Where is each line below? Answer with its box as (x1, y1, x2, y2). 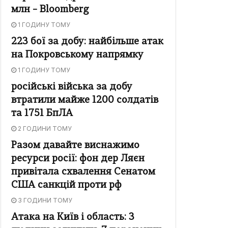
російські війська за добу (11, 82, 132, 93)
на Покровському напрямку (11, 50, 144, 61)
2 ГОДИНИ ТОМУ (16, 125, 72, 133)
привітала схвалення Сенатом (11, 167, 155, 178)
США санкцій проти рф (11, 181, 122, 191)
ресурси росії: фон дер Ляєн (11, 154, 145, 164)
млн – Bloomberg (11, 5, 89, 15)
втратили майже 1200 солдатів (11, 96, 158, 106)
